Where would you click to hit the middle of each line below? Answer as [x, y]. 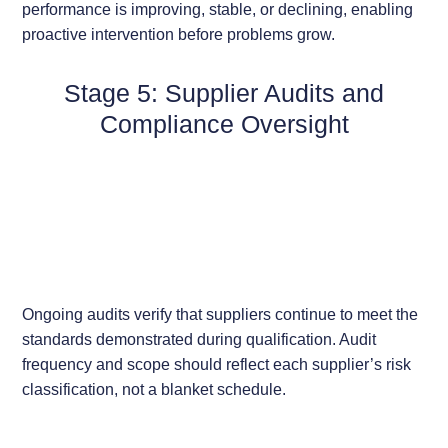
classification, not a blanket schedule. [154, 388]
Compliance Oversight [224, 124]
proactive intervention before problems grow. [179, 34]
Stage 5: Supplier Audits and [224, 93]
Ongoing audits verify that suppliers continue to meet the [220, 313]
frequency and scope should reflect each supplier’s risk [217, 363]
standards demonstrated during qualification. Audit [199, 338]
